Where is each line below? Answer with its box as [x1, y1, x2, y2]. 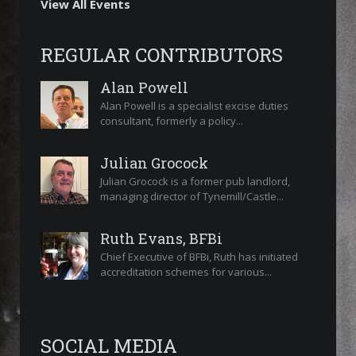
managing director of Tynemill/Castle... [100, 189, 284, 204]
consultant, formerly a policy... [100, 114, 243, 129]
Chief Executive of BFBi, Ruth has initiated [100, 250, 298, 265]
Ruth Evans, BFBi [100, 229, 222, 249]
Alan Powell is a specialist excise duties [100, 99, 288, 114]
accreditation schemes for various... [100, 265, 272, 280]
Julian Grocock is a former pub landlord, [100, 174, 290, 189]
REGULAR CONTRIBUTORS [41, 42, 283, 68]
